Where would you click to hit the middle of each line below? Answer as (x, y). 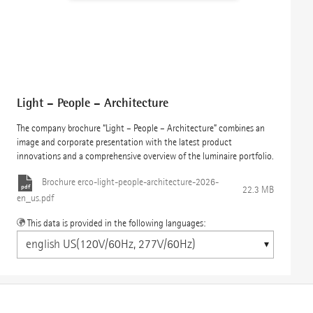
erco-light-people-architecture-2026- (148, 182)
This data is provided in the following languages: (116, 223)
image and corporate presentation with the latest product (124, 142)
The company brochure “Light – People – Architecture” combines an (141, 128)
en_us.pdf (35, 198)
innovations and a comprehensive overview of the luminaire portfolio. (145, 156)
